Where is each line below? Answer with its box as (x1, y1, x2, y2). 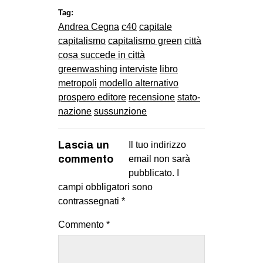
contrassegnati (58, 196, 122, 207)
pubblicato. (129, 168, 174, 178)
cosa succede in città (58, 50, 145, 60)
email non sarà (129, 154, 190, 164)
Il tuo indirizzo (129, 140, 186, 150)
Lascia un (58, 139, 109, 151)
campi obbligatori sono (58, 182, 153, 193)
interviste (120, 64, 157, 75)
